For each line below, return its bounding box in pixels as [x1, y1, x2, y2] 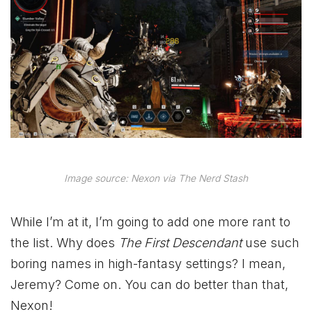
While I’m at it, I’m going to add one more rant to [10, 214, 290, 229]
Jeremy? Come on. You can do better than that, [10, 276, 288, 292]
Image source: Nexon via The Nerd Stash [64, 173, 248, 185]
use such [242, 235, 299, 250]
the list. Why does [10, 235, 118, 250]
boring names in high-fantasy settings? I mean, [10, 256, 286, 271]
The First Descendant [118, 235, 242, 250]
